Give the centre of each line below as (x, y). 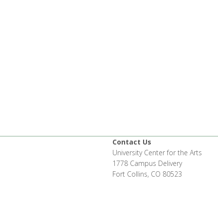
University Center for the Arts (157, 153)
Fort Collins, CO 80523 (147, 174)
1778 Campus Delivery (147, 163)
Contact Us (132, 142)
